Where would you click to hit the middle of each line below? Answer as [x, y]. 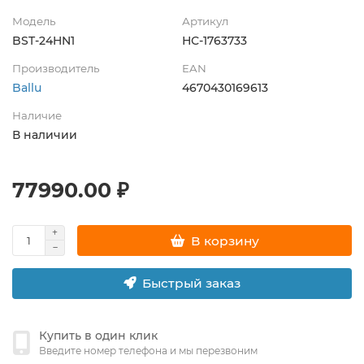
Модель [34, 22]
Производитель [56, 69]
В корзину [225, 240]
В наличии [45, 135]
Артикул [205, 22]
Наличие [37, 116]
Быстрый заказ [191, 284]
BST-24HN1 [43, 41]
